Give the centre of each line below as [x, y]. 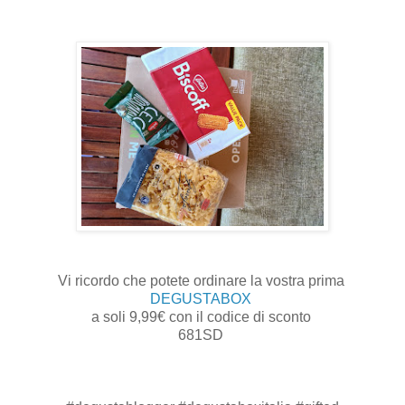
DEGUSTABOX [201, 299]
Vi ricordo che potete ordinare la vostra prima [202, 281]
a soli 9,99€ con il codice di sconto [202, 317]
